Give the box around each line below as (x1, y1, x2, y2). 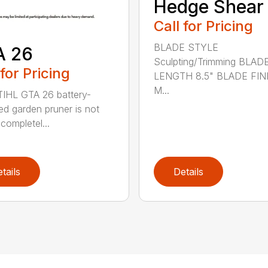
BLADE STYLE (153, 41, 218, 53)
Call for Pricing (153, 17, 253, 35)
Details (173, 166, 203, 178)
